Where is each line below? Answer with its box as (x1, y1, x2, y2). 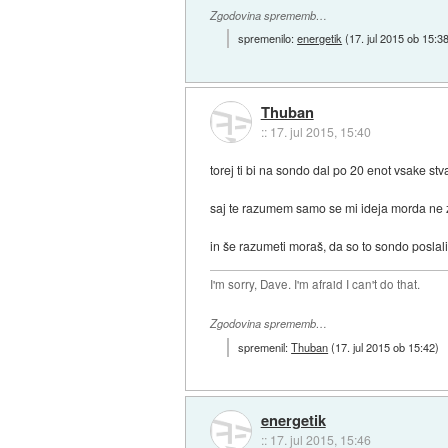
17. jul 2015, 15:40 (269, 122, 371, 140)
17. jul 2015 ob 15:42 (335, 338, 436, 355)
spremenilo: (238, 30, 298, 47)
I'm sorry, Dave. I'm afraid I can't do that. (210, 276, 421, 293)
